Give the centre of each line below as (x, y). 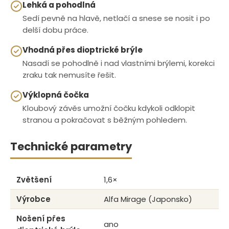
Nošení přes (41, 218)
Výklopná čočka (56, 95)
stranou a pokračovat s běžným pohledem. (105, 120)
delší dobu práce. (55, 30)
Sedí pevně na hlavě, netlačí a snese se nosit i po (116, 18)
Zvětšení (34, 179)
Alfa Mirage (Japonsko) (148, 199)
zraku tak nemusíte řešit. (69, 75)
